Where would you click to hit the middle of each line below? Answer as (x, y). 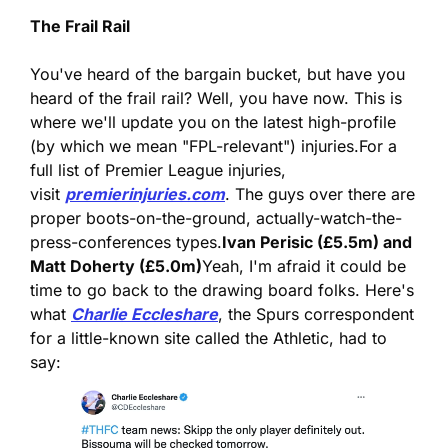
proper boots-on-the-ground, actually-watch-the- (216, 218)
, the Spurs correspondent (316, 314)
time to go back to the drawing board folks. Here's (222, 290)
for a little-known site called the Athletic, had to (208, 338)
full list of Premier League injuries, (158, 170)
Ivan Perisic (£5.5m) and (317, 242)
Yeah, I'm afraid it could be (304, 266)
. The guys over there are (320, 194)
